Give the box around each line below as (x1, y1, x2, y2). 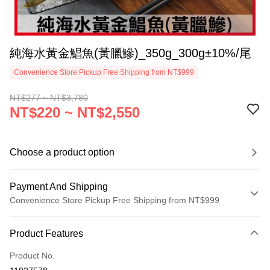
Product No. (10, 251, 55, 260)
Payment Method (15, 214, 80, 224)
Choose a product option (10, 147, 115, 157)
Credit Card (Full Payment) (10, 233, 112, 243)
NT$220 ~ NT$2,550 (10, 104, 140, 121)
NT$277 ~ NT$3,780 (10, 93, 88, 102)
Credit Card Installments (10, 256, 102, 265)
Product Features (10, 228, 83, 239)
